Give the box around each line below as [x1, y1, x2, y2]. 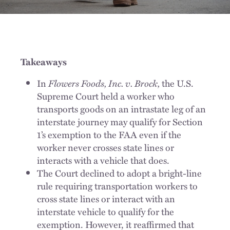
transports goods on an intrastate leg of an [37, 102, 206, 116]
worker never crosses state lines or [37, 140, 174, 154]
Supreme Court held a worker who [37, 89, 175, 103]
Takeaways [21, 55, 67, 68]
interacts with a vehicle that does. [37, 153, 169, 167]
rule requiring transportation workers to [37, 179, 198, 193]
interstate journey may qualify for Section [37, 114, 203, 128]
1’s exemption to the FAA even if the [37, 127, 181, 141]
